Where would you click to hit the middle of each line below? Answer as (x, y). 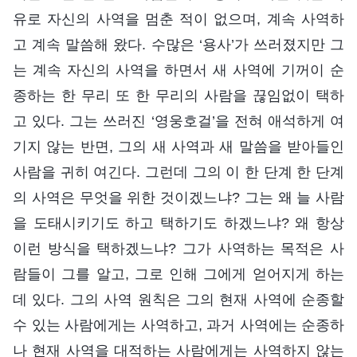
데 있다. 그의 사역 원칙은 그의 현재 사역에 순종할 (178, 299)
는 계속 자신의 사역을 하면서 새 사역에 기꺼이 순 (178, 70)
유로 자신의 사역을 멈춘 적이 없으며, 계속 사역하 (178, 19)
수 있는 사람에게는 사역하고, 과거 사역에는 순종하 (178, 325)
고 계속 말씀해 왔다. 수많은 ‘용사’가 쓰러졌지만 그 (178, 44)
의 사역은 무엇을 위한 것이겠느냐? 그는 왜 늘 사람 (178, 197)
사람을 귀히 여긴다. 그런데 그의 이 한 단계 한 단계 (178, 172)
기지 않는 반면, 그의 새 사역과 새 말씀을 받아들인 (178, 146)
